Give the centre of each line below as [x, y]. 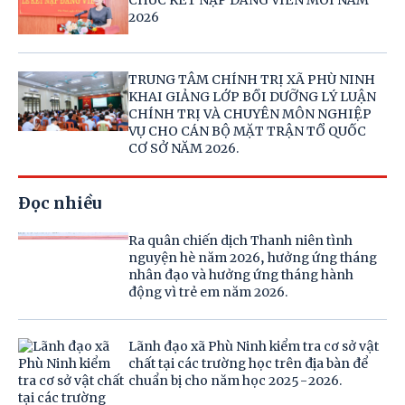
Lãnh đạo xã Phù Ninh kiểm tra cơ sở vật [254, 347]
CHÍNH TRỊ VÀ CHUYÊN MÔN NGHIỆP [250, 114]
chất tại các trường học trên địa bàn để [249, 364]
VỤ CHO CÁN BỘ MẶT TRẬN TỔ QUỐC [248, 132]
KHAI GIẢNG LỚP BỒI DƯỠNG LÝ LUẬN [253, 97]
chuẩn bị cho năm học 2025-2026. [235, 381]
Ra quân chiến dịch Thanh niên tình [241, 241]
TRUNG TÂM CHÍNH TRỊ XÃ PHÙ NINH [252, 80]
